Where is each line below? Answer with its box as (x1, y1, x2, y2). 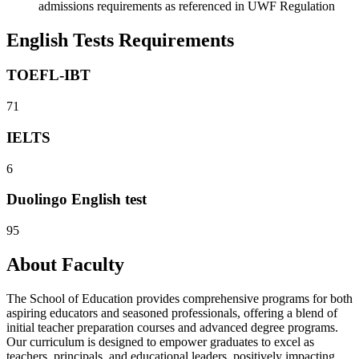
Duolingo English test (6, 191, 147, 208)
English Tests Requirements (6, 29, 234, 50)
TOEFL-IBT (6, 67, 91, 84)
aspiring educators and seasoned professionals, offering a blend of (6, 305, 337, 320)
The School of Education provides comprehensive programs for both (6, 291, 353, 305)
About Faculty (6, 253, 124, 275)
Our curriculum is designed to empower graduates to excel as (6, 334, 314, 349)
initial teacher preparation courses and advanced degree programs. (6, 320, 338, 334)
